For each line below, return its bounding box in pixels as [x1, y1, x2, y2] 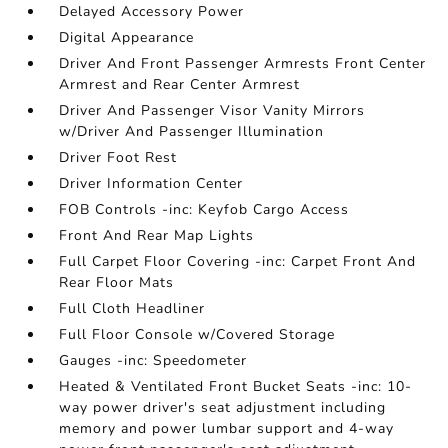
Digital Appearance [59, 28, 195, 47]
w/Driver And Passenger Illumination [59, 122, 325, 141]
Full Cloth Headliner [59, 299, 206, 318]
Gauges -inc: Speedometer [59, 351, 248, 370]
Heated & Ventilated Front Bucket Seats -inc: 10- [59, 377, 413, 396]
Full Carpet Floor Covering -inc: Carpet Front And [59, 252, 417, 271]
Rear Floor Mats [59, 273, 175, 292]
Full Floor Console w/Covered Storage [59, 325, 336, 344]
